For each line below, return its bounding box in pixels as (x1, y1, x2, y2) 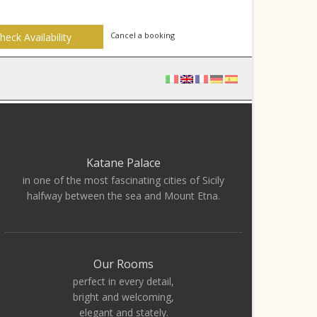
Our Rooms (93, 256, 154, 272)
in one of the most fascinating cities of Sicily (23, 173, 225, 187)
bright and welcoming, (73, 290, 175, 304)
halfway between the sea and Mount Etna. (27, 189, 221, 202)
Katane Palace (86, 155, 161, 171)
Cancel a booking (110, 30, 175, 40)
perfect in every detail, (73, 275, 175, 288)
